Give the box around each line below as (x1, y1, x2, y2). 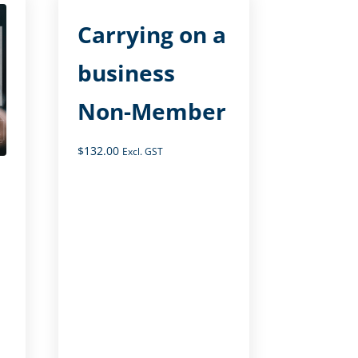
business (78, 57, 176, 88)
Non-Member (78, 95, 227, 126)
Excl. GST (122, 144, 164, 158)
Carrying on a (78, 18, 227, 50)
